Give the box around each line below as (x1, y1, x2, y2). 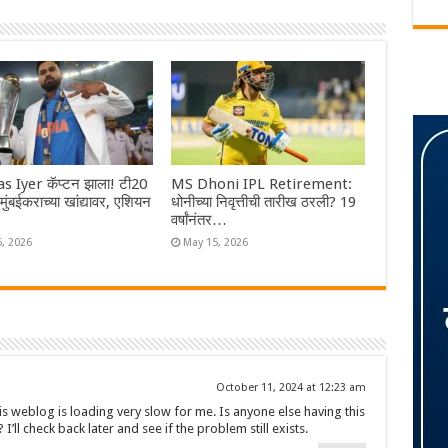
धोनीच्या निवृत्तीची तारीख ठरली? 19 (171, 192, 357, 211)
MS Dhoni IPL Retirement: (171, 174, 353, 193)
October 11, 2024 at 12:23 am (215, 380, 366, 394)
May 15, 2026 (183, 235, 249, 249)
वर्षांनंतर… (171, 210, 228, 229)
